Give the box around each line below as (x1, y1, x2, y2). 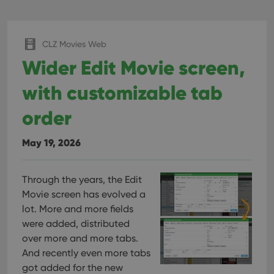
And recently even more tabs (22, 247, 150, 259)
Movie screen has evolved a (22, 188, 146, 200)
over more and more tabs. (22, 232, 138, 244)
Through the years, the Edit (22, 174, 142, 185)
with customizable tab (22, 80, 223, 105)
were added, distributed (22, 218, 130, 229)
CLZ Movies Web (42, 39, 106, 49)
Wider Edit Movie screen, (22, 55, 245, 80)
